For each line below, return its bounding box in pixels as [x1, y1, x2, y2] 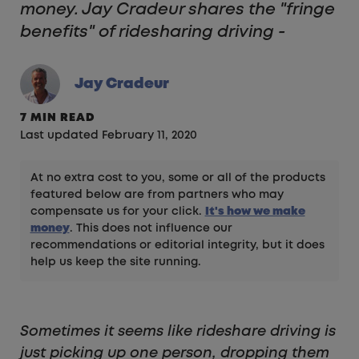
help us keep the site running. [30, 257, 201, 268]
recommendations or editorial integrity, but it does [30, 240, 325, 251]
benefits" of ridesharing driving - [20, 25, 285, 41]
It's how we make [204, 207, 305, 217]
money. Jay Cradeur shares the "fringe [20, 2, 335, 18]
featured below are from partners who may [30, 190, 284, 200]
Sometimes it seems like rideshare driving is [20, 325, 336, 338]
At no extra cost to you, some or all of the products [30, 173, 325, 184]
